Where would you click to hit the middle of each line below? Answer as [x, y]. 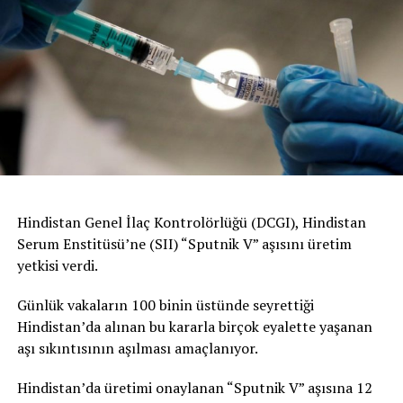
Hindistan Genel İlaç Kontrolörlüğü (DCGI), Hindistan [191, 223]
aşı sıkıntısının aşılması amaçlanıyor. [137, 349]
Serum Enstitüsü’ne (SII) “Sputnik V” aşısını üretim [184, 244]
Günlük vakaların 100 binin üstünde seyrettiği [165, 305]
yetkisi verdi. [57, 266]
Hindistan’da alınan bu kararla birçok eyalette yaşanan [194, 327]
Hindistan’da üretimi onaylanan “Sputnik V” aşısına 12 [194, 388]
